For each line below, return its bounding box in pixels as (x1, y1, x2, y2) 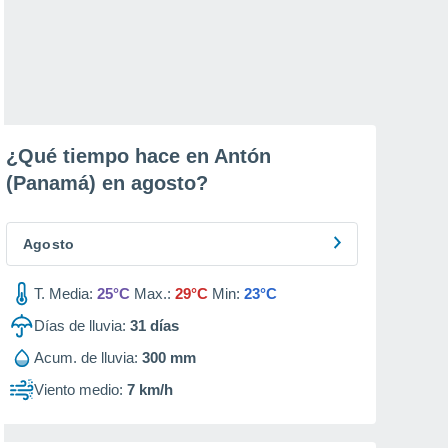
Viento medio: (34, 381, 123, 398)
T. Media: (34, 285, 93, 302)
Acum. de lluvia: (34, 349, 138, 366)
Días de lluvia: (34, 317, 126, 334)
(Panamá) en (6, 172, 131, 194)
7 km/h (127, 381, 173, 398)
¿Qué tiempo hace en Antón (6, 145, 271, 167)
